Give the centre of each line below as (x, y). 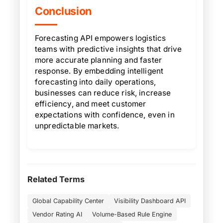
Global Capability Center (68, 201)
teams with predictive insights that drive (109, 49)
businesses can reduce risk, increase (103, 93)
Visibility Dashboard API (150, 201)
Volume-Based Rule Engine (132, 214)
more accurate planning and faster (99, 60)
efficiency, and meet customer (91, 104)
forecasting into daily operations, (96, 82)
